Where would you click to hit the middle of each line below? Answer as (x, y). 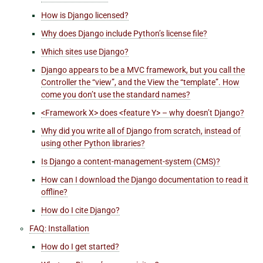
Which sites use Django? (85, 51)
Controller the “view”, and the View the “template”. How (140, 82)
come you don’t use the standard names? (116, 94)
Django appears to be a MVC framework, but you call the (143, 70)
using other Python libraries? (93, 143)
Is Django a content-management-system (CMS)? (131, 161)
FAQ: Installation (59, 228)
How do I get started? (80, 246)
